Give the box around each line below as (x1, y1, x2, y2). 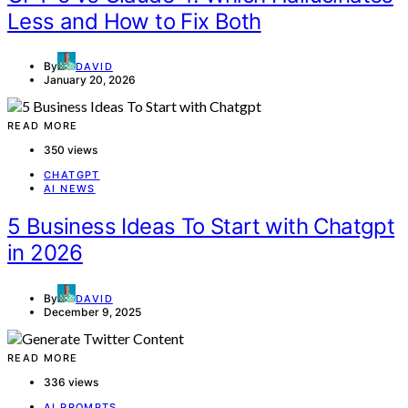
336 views (44, 375, 98, 390)
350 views (44, 143, 97, 158)
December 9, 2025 (44, 305, 141, 320)
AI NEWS (44, 182, 96, 196)
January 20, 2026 (44, 73, 136, 87)
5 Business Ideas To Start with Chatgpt (7, 213, 395, 240)
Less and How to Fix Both (7, 7, 261, 35)
